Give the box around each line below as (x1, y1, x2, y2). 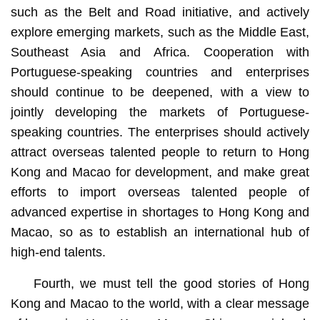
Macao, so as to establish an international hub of (10, 224, 310, 239)
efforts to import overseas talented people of (10, 184, 310, 199)
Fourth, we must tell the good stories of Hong (33, 276, 310, 291)
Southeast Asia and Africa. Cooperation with (10, 44, 310, 59)
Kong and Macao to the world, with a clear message (10, 296, 310, 311)
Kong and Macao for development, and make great (10, 164, 310, 179)
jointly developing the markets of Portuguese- (10, 104, 310, 119)
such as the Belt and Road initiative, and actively (10, 4, 310, 19)
